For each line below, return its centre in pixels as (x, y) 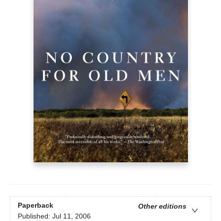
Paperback (36, 205)
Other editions (162, 206)
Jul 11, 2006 (72, 216)
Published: (35, 216)
